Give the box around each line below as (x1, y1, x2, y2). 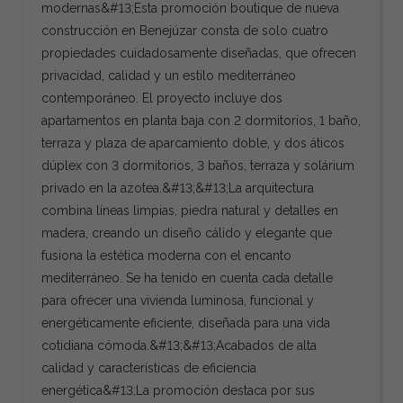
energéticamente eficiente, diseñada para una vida (41, 315, 331, 330)
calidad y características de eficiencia (41, 360, 257, 375)
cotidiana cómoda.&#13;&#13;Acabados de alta (41, 337, 318, 353)
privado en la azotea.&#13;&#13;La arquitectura (41, 180, 315, 195)
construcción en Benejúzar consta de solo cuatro (41, 22, 329, 38)
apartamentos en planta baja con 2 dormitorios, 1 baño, (41, 112, 362, 128)
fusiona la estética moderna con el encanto (41, 247, 292, 263)
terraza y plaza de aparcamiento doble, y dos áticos (41, 135, 345, 150)
